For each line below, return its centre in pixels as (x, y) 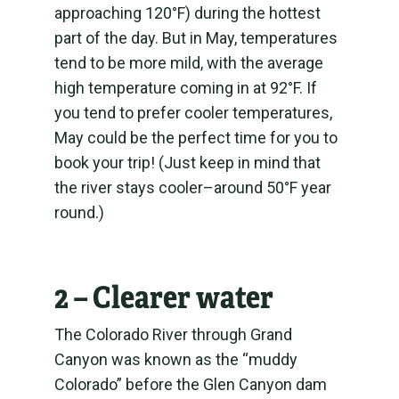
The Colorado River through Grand (173, 334)
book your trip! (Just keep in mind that (187, 163)
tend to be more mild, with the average (188, 63)
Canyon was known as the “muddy (175, 359)
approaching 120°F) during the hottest (187, 13)
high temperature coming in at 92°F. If (185, 88)
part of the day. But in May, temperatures (195, 38)
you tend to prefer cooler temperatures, (193, 113)
